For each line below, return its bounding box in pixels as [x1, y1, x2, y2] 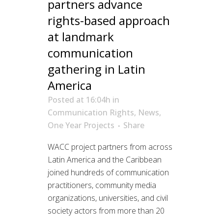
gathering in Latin [48, 60, 145, 77]
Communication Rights [48, 107, 134, 118]
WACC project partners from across [48, 141, 172, 152]
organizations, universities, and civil [48, 192, 168, 203]
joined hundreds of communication [48, 166, 169, 178]
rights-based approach [48, 12, 170, 28]
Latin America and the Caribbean [48, 154, 162, 165]
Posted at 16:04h [48, 94, 110, 105]
